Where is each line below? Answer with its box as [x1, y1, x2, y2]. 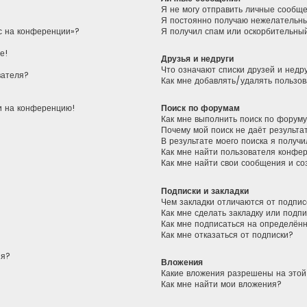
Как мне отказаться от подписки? [161, 228, 294, 241]
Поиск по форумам [161, 102, 241, 114]
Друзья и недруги [161, 53, 234, 65]
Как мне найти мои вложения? [161, 278, 282, 290]
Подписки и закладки [161, 184, 249, 197]
